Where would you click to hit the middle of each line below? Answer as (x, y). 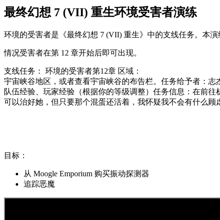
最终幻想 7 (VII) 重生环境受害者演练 (100, 13)
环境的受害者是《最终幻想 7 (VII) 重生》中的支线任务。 (103, 35)
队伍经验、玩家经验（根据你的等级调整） (79, 92)
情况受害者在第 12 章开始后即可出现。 (73, 53)
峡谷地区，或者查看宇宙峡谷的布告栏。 (90, 82)
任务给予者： (185, 82)
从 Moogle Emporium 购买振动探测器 (86, 174)
